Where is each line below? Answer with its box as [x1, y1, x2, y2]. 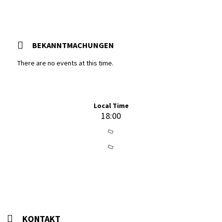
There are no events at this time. [17, 58, 113, 67]
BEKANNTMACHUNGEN [32, 40, 114, 50]
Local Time [93, 101, 129, 110]
